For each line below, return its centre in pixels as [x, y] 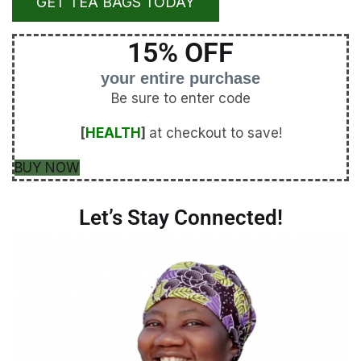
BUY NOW [47, 168]
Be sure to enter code [180, 99]
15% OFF [180, 53]
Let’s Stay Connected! [180, 218]
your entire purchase [180, 79]
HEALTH [113, 133]
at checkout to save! [215, 133]
